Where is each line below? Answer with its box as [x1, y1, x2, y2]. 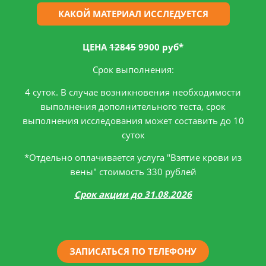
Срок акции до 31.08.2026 [74, 188, 192, 201]
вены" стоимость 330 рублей [69, 166, 197, 178]
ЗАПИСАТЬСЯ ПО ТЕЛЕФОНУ [69, 245, 197, 258]
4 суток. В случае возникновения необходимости [25, 86, 241, 99]
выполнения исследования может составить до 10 [22, 115, 244, 127]
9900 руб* [136, 41, 183, 53]
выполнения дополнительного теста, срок [40, 100, 226, 113]
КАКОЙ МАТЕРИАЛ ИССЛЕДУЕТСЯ [58, 8, 208, 20]
